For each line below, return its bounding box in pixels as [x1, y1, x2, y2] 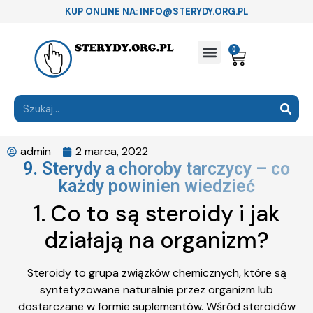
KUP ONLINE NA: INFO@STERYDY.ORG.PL [65, 6, 248, 17]
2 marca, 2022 [75, 144, 148, 159]
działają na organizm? [44, 226, 269, 255]
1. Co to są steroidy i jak [33, 199, 280, 228]
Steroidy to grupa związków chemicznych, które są [27, 265, 286, 280]
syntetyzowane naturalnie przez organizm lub [40, 282, 273, 297]
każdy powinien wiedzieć [58, 176, 255, 196]
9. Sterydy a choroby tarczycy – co [23, 159, 290, 179]
